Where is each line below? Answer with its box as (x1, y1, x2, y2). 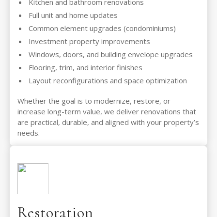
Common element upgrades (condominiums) (29, 23, 176, 33)
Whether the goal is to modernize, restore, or (17, 96, 170, 106)
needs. (17, 128, 40, 138)
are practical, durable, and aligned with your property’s (17, 117, 199, 127)
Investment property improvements (29, 36, 150, 46)
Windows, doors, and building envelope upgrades (29, 49, 193, 60)
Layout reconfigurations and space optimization (29, 76, 187, 86)
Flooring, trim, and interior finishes (29, 62, 142, 73)
